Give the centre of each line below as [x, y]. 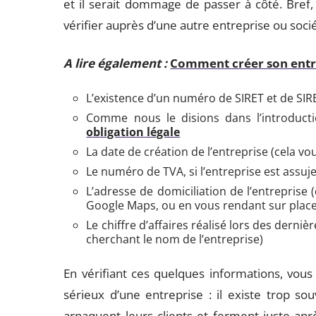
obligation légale [133, 132]
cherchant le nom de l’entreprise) [175, 239]
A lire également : [116, 63]
